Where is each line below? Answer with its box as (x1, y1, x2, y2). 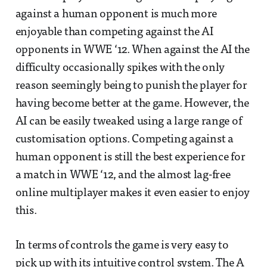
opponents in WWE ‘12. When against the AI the (15, 45, 250, 57)
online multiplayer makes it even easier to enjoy (15, 188, 250, 200)
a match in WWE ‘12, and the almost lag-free (15, 170, 231, 182)
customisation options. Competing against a (15, 134, 234, 146)
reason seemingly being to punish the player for (15, 80, 247, 92)
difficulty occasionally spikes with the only (15, 63, 225, 74)
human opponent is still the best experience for (15, 152, 246, 164)
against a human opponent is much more (15, 9, 218, 21)
